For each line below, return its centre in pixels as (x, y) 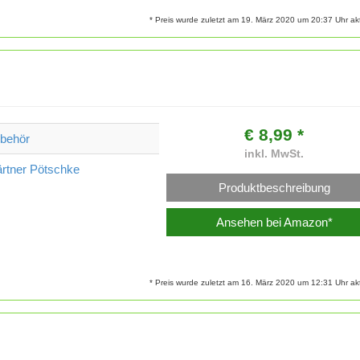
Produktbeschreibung (274, 188)
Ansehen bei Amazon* (274, 222)
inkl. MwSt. (274, 154)
